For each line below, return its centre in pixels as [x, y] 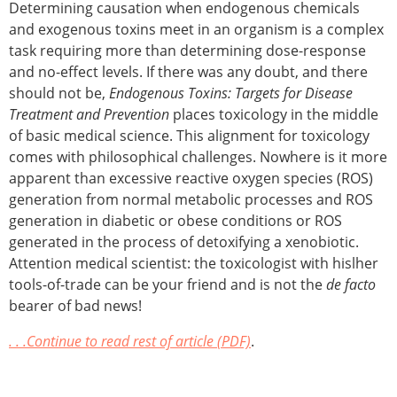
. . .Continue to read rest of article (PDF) [130, 342]
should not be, [59, 93]
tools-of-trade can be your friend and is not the [167, 285]
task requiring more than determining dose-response [187, 51]
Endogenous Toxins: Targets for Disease [231, 93]
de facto [351, 285]
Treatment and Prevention [89, 115]
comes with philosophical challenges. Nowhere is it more [198, 157]
